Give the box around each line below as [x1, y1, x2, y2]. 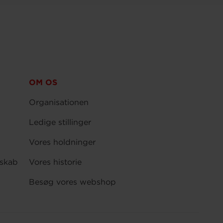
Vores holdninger [29, 137, 96, 147]
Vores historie [29, 157, 82, 167]
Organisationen [29, 98, 89, 107]
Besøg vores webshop [29, 177, 116, 187]
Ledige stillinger [29, 117, 92, 127]
